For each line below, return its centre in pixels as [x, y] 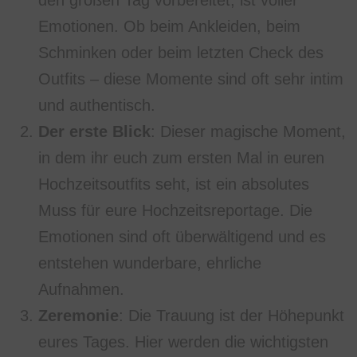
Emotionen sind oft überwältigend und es [182, 237]
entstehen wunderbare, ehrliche [150, 263]
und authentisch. [97, 106]
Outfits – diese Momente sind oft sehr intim [191, 79]
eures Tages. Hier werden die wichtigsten [183, 342]
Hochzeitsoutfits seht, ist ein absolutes [174, 184]
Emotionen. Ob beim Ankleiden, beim [169, 27]
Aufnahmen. [81, 290]
